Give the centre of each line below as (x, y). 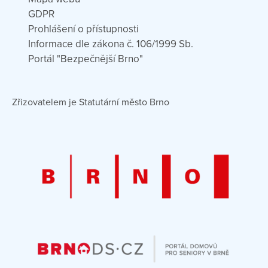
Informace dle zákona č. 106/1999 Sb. (111, 44)
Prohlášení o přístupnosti (83, 29)
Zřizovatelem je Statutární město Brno (91, 102)
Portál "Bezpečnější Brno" (86, 59)
